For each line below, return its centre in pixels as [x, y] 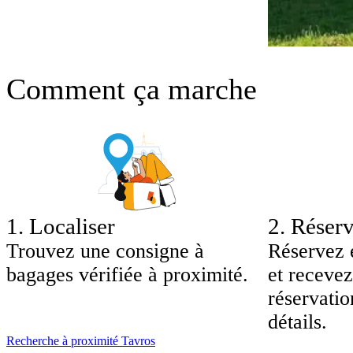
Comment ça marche [132, 89]
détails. [297, 321]
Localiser [72, 226]
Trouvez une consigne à [105, 251]
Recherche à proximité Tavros [81, 340]
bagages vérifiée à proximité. [127, 274]
